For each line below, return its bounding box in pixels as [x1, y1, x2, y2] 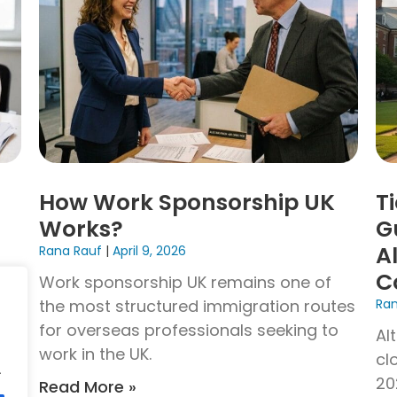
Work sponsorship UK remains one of [39, 270, 331, 293]
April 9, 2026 [109, 241, 186, 260]
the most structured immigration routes [39, 294, 355, 317]
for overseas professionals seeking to [39, 318, 339, 341]
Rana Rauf [39, 241, 105, 260]
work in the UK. [39, 342, 152, 365]
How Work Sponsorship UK [39, 186, 335, 218]
